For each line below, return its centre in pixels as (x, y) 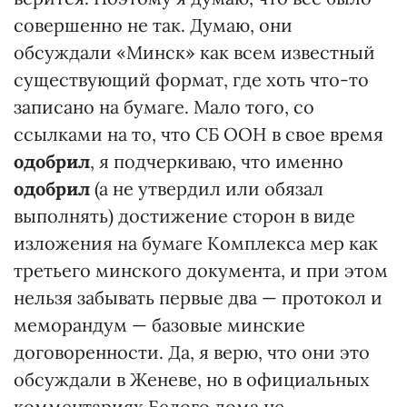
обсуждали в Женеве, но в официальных (192, 379)
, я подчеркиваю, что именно (217, 161)
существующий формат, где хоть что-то (191, 79)
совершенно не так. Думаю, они (153, 25)
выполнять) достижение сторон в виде (184, 215)
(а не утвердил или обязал (207, 188)
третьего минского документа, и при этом (201, 270)
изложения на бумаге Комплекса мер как (196, 243)
